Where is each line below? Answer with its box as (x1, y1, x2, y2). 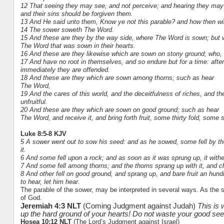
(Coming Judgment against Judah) (82, 201, 197, 210)
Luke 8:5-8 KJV (20, 129, 66, 137)
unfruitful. (20, 97, 47, 105)
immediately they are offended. (20, 65, 110, 73)
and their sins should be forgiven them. (20, 9, 133, 17)
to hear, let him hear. (20, 177, 80, 185)
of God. (20, 193, 42, 201)
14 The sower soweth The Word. (20, 25, 114, 33)
